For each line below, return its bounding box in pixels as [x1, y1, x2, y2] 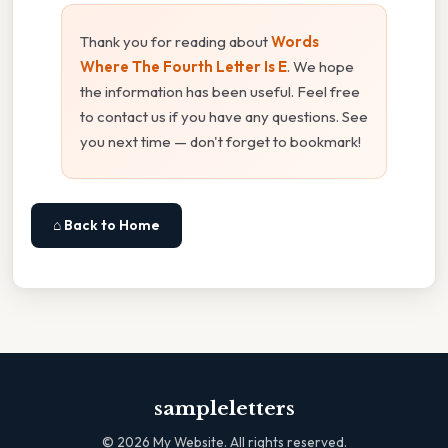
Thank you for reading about [80, 31, 271, 51]
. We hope [287, 56, 354, 76]
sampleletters [153, 396, 295, 420]
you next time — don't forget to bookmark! [80, 131, 361, 151]
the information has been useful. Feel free [80, 81, 360, 101]
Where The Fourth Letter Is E [80, 56, 287, 76]
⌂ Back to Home [53, 215, 160, 234]
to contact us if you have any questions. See [80, 106, 368, 126]
